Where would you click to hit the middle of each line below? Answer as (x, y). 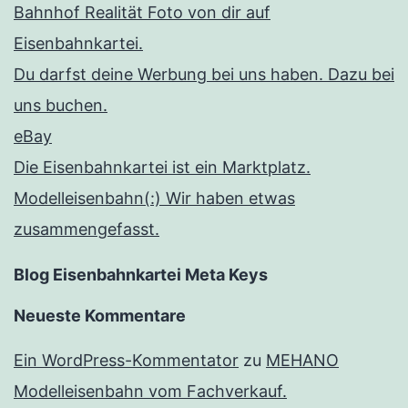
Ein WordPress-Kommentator (126, 361)
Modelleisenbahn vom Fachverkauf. (150, 392)
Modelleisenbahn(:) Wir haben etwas (154, 199)
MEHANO (302, 361)
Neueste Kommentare (100, 316)
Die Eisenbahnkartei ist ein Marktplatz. (162, 168)
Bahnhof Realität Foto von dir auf (142, 13)
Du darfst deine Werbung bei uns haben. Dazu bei (204, 75)
